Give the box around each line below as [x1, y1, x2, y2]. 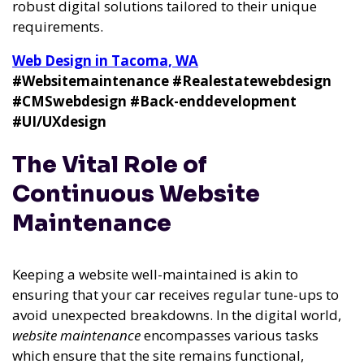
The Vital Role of [12, 150, 207, 180]
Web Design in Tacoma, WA [12, 51, 198, 70]
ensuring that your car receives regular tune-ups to [12, 285, 339, 305]
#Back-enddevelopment [130, 92, 297, 110]
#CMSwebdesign [12, 92, 127, 110]
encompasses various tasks [141, 326, 318, 345]
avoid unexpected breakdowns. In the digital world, [12, 305, 341, 325]
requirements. [12, 17, 103, 36]
